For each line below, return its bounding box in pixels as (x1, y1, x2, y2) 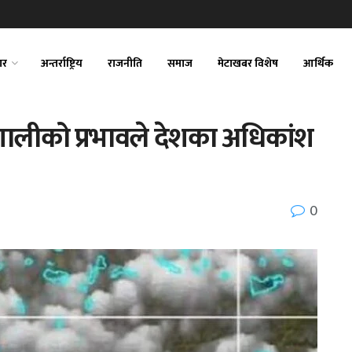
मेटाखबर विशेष (218, 54, 278, 72)
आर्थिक (303, 54, 333, 72)
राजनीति (108, 54, 142, 72)
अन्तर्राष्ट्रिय (41, 54, 82, 72)
